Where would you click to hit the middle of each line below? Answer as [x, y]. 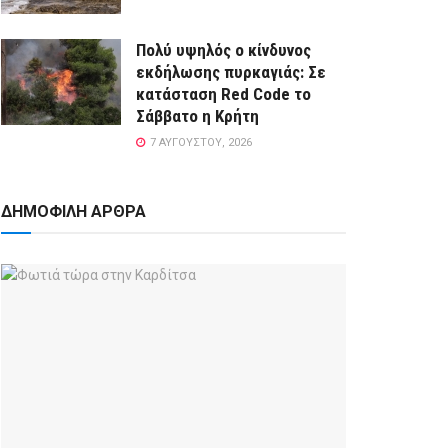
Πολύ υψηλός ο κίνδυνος [223, 50]
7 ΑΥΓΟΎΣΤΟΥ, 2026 [199, 143]
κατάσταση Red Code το [223, 94]
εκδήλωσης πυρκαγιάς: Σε [231, 72]
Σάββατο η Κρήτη [197, 116]
